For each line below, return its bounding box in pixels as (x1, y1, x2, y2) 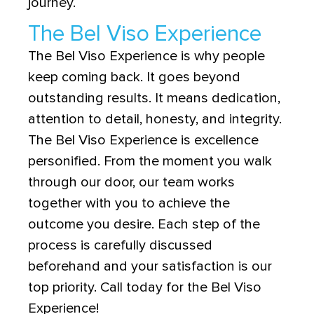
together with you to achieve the (28, 195, 230, 212)
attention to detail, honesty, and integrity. (28, 111, 285, 128)
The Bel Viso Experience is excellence (28, 132, 259, 149)
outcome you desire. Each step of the (28, 216, 260, 233)
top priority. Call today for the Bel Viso (28, 279, 261, 296)
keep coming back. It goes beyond (28, 69, 240, 86)
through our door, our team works (28, 174, 235, 191)
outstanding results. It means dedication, (28, 90, 280, 107)
